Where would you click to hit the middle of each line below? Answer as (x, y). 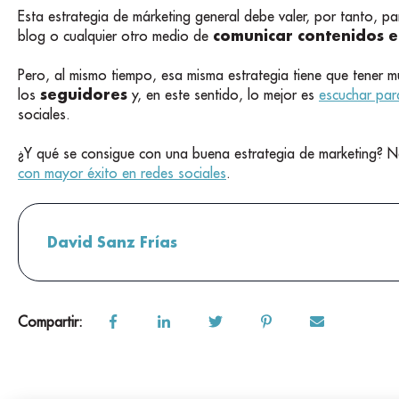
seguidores (84, 94)
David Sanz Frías (112, 241)
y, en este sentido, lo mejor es (223, 94)
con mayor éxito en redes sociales (122, 173)
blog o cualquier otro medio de (115, 35)
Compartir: (50, 322)
